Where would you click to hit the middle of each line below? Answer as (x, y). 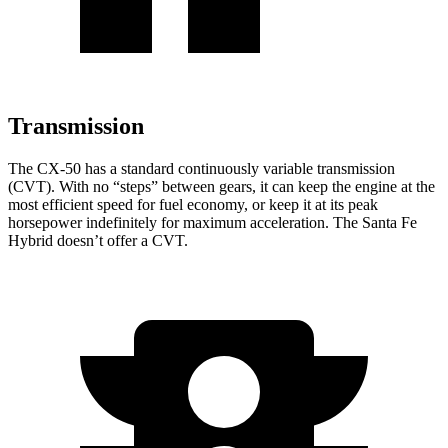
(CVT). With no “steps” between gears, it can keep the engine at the (221, 186)
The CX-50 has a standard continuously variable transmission (201, 168)
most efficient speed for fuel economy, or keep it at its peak (193, 204)
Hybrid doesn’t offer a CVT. (98, 240)
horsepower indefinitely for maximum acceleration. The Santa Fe (212, 222)
